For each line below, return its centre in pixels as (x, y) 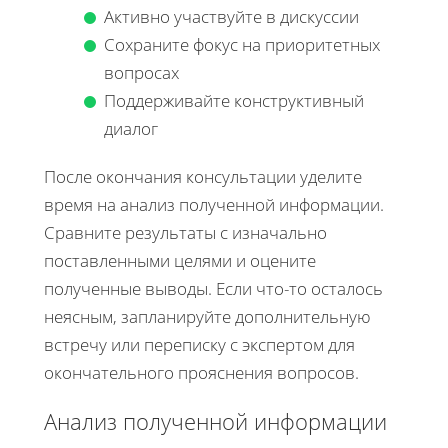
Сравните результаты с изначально (185, 232)
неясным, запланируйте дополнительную (207, 316)
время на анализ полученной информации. (214, 204)
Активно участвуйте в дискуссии (231, 16)
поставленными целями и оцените (180, 260)
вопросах (141, 72)
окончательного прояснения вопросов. (201, 372)
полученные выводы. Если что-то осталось (213, 288)
